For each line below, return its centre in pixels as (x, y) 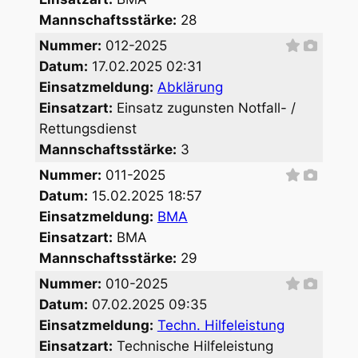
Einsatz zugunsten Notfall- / (204, 107)
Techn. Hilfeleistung (221, 325)
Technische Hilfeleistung (193, 346)
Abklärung (190, 87)
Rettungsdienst (88, 128)
